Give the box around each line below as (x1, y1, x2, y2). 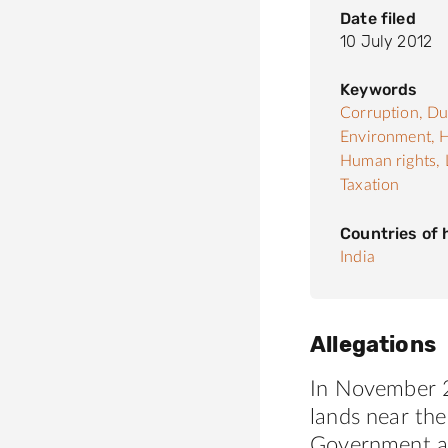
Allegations (310, 331, 436, 359)
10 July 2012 (340, 32, 433, 52)
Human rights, (340, 153, 441, 170)
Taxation (340, 177, 400, 194)
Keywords (340, 80, 418, 100)
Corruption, (340, 105, 423, 122)
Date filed (340, 9, 416, 29)
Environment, (340, 129, 436, 146)
